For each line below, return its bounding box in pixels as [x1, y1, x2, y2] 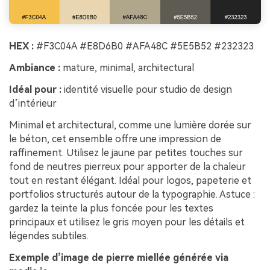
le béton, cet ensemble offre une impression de [9, 133, 221, 145]
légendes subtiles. [9, 230, 89, 242]
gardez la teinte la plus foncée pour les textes [9, 202, 213, 214]
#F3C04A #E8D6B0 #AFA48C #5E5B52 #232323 [34, 40, 254, 52]
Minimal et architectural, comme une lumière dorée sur [9, 119, 251, 131]
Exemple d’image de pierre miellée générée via [9, 251, 228, 263]
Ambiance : [9, 62, 60, 74]
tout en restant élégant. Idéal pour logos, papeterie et [9, 174, 251, 186]
